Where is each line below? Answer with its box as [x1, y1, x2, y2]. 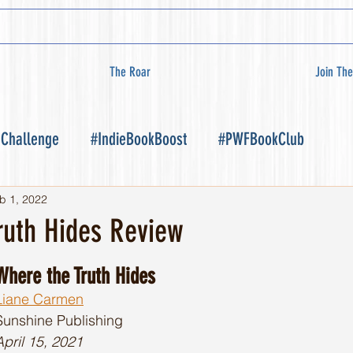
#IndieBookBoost [91, 128, 187, 150]
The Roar [110, 64, 150, 80]
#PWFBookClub [218, 128, 304, 150]
